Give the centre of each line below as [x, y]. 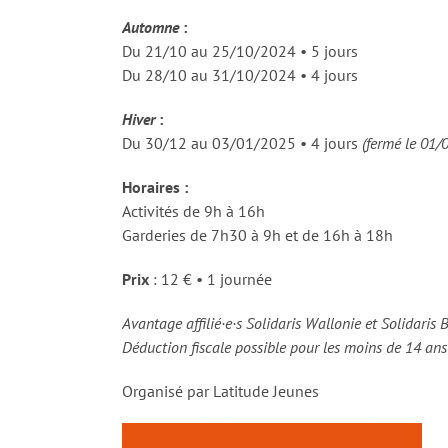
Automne [150, 26]
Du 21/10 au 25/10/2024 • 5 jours [240, 50]
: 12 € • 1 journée [210, 278]
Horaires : [155, 186]
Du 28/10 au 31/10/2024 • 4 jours [240, 74]
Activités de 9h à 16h [193, 210]
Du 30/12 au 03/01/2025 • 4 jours [242, 142]
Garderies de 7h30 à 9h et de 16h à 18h [257, 234]
